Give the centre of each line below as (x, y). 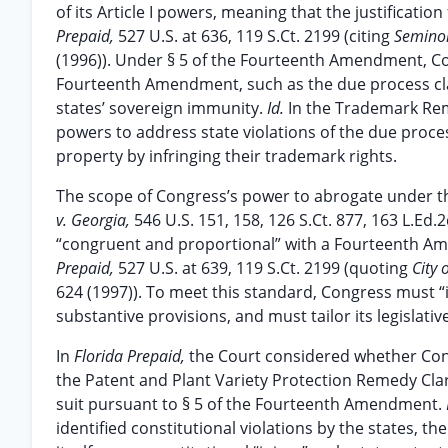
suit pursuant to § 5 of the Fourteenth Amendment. (251, 404)
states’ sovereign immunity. (161, 108)
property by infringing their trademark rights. (226, 156)
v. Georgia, (95, 220)
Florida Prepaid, (131, 356)
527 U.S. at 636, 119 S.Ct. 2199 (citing (256, 36)
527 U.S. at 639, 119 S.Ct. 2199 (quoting (265, 268)
